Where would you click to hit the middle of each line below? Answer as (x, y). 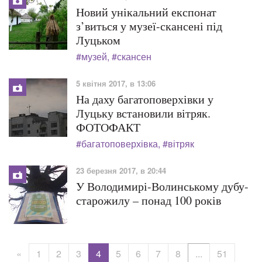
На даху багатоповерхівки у (145, 99)
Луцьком (98, 40)
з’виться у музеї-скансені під (149, 26)
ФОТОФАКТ (108, 127)
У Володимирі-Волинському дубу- (162, 186)
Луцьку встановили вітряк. (143, 113)
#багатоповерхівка (117, 144)
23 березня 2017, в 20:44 (121, 170)
